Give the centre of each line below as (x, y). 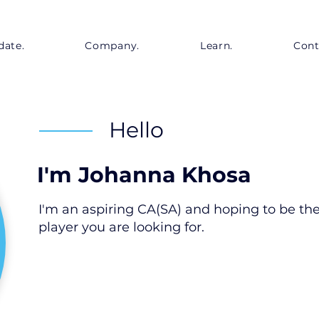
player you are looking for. (121, 227)
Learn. (216, 46)
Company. (112, 46)
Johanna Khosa (165, 175)
